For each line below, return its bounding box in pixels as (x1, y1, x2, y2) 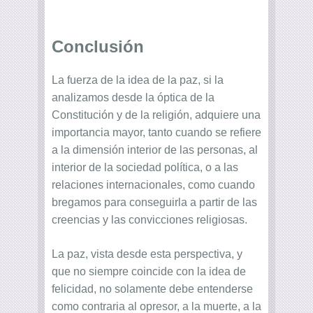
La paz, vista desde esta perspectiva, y (52, 248, 242, 261)
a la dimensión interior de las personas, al (52, 144, 258, 156)
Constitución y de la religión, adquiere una (52, 109, 261, 122)
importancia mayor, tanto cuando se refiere (52, 126, 261, 139)
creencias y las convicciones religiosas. (52, 214, 247, 226)
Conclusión (52, 37, 144, 57)
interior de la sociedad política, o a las (52, 161, 238, 174)
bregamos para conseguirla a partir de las (52, 196, 257, 209)
